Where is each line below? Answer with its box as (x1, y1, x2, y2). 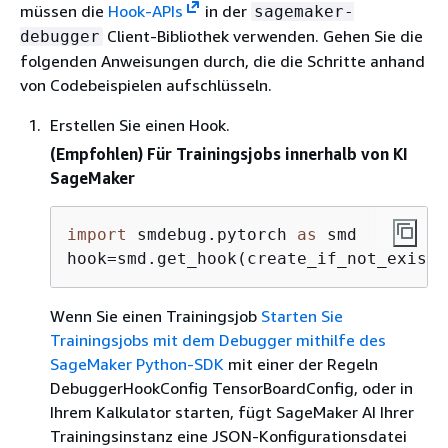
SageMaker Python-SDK (50, 353, 224, 374)
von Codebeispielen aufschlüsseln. (20, 74, 272, 95)
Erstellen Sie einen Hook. (50, 114, 230, 135)
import (67, 224, 127, 244)
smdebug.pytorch (127, 224, 297, 244)
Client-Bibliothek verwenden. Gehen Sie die (103, 25, 423, 46)
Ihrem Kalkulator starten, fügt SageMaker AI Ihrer (50, 401, 414, 422)
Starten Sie (261, 305, 343, 326)
